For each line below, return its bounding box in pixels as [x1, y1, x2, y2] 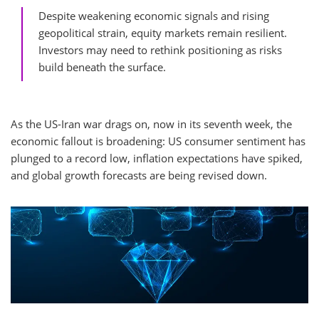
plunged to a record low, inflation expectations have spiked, [11, 151, 303, 165]
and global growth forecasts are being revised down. [11, 168, 267, 182]
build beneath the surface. [38, 60, 172, 74]
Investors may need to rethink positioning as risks [38, 43, 282, 57]
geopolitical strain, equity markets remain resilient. [38, 26, 287, 40]
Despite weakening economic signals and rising [38, 9, 269, 23]
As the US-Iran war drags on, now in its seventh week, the [11, 117, 292, 131]
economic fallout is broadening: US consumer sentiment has [11, 134, 305, 148]
